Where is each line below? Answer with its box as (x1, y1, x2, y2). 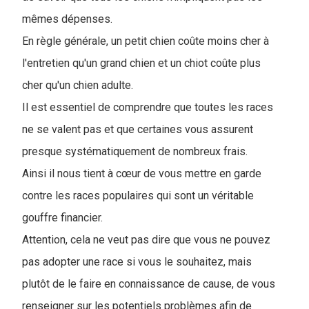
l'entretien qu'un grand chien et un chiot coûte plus (22, 57, 261, 70)
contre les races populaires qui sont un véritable (22, 189, 254, 202)
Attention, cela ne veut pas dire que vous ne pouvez (22, 233, 270, 246)
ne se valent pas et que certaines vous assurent (22, 123, 253, 136)
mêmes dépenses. (22, 12, 112, 26)
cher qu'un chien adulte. (22, 79, 136, 92)
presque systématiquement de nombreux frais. (22, 145, 248, 158)
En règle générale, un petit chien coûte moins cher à (22, 34, 269, 48)
